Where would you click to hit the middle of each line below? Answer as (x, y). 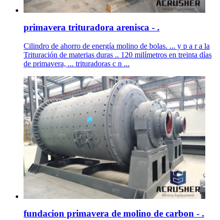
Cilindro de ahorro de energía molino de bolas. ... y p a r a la (117, 46)
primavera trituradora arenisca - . (92, 27)
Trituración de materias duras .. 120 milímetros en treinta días (118, 55)
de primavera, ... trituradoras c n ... (77, 64)
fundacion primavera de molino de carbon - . (114, 214)
